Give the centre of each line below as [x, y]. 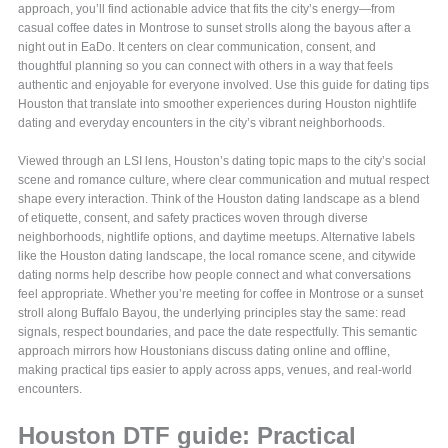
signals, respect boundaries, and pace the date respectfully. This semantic [218, 332]
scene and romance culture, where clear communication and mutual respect [224, 180]
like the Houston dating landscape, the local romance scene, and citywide [217, 256]
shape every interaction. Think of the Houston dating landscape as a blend [219, 199]
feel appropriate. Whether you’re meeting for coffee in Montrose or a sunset [221, 294]
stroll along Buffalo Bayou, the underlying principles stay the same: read [212, 313]
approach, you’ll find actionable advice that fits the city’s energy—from [207, 9]
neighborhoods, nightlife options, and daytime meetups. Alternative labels [217, 237]
